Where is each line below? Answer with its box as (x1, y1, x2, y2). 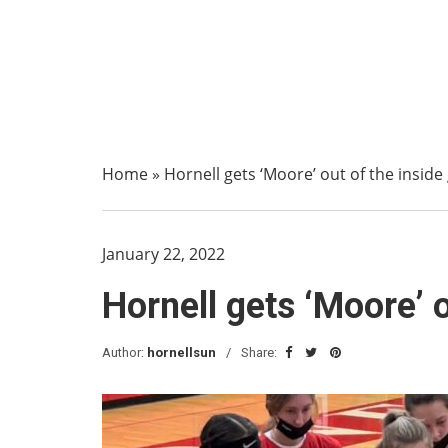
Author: (102, 345, 147, 360)
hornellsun (147, 345, 216, 360)
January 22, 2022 (102, 243, 225, 265)
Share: (241, 345, 280, 360)
